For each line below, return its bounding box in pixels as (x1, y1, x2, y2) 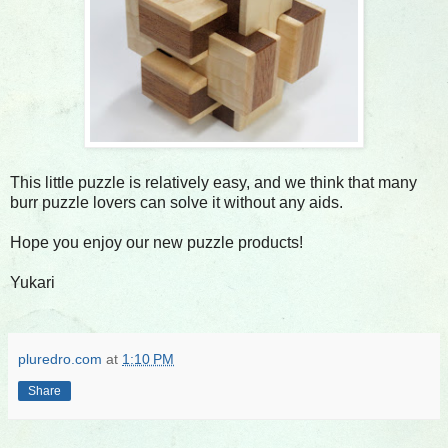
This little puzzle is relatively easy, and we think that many (10, 173, 417, 191)
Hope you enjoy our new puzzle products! (10, 233, 303, 251)
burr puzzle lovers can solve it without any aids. (10, 193, 343, 211)
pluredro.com (18, 350, 102, 367)
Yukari (10, 273, 55, 291)
